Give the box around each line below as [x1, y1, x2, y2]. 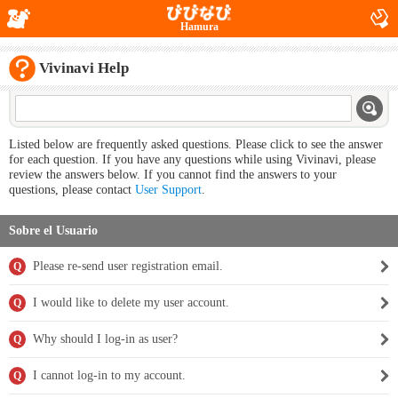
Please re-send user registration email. [33, 259, 223, 273]
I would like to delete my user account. [33, 296, 229, 309]
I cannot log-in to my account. [33, 369, 186, 382]
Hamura [179, 20, 219, 33]
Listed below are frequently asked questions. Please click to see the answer [9, 138, 383, 151]
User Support [135, 183, 202, 196]
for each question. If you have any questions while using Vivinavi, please [9, 153, 376, 166]
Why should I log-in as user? [33, 332, 178, 346]
